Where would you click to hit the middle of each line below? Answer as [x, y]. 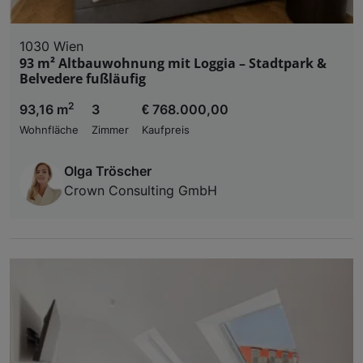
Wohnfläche [49, 130]
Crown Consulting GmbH [141, 191]
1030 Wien [51, 47]
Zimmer [110, 130]
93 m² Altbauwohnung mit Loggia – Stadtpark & [173, 64]
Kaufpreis [166, 130]
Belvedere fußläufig [83, 79]
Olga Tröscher [108, 171]
